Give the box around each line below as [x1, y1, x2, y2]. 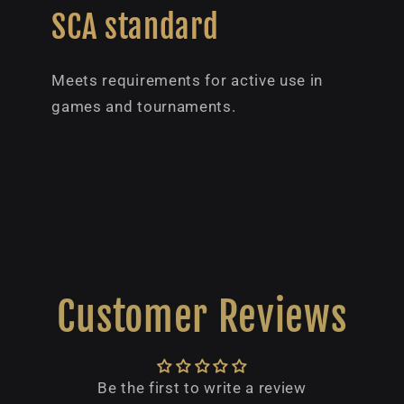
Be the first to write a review [97, 379, 307, 398]
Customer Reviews [57, 292, 347, 343]
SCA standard [51, 6, 219, 47]
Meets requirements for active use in [51, 70, 324, 89]
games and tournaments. [51, 96, 236, 115]
